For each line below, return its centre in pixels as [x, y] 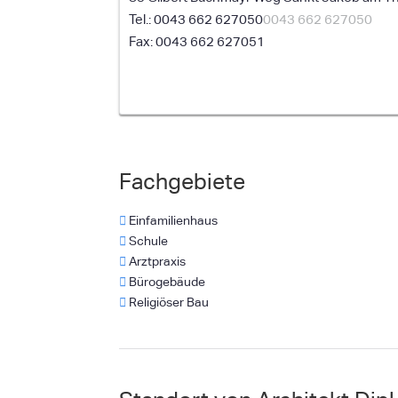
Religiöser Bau [168, 302]
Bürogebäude [166, 282]
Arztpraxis [156, 261]
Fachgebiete [183, 182]
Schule [147, 241]
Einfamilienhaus [172, 220]
